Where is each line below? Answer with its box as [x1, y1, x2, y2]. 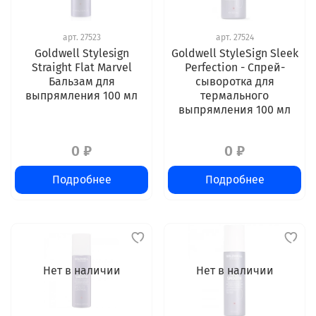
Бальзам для [48, 75, 115, 89]
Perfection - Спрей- [184, 61, 285, 75]
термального [200, 89, 269, 103]
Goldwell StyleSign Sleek [171, 47, 298, 61]
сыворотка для [195, 75, 274, 89]
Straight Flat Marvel [31, 61, 132, 75]
